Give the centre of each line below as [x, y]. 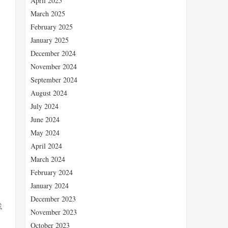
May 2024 [45, 133]
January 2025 [50, 40]
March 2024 [48, 159]
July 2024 [45, 106]
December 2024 [53, 53]
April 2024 [46, 146]
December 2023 [53, 199]
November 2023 [54, 212]
